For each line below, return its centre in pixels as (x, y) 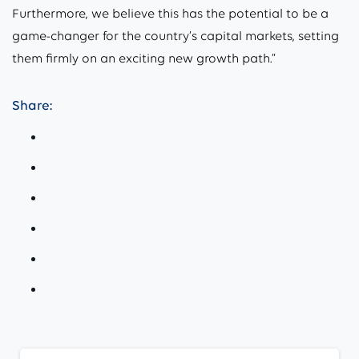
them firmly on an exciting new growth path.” (144, 58)
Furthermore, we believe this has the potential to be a (170, 13)
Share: (32, 105)
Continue (42, 349)
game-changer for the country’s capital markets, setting (175, 36)
